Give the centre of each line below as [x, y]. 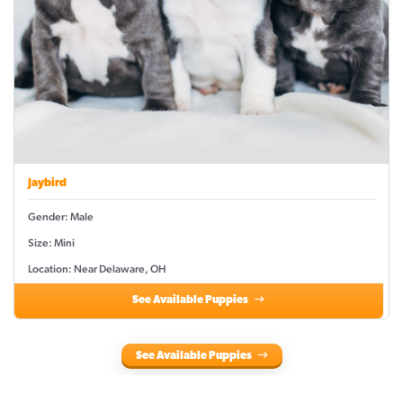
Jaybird [47, 184]
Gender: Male [61, 217]
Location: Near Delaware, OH [97, 269]
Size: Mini [51, 243]
